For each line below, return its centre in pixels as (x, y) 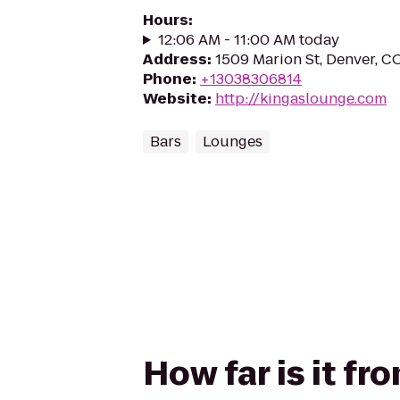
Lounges (233, 142)
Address (175, 59)
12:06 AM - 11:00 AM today (248, 40)
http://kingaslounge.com (301, 99)
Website (175, 99)
